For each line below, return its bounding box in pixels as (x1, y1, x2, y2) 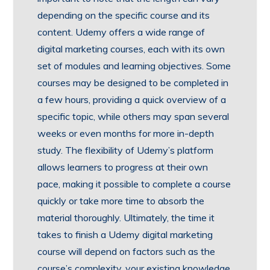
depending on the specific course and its (37, 8, 210, 21)
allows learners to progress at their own (37, 160, 209, 173)
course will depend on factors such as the (37, 245, 216, 257)
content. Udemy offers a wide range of (37, 25, 206, 38)
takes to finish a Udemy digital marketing (37, 228, 213, 240)
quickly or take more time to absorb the (37, 194, 205, 207)
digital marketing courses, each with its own (37, 42, 225, 55)
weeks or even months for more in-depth (37, 127, 215, 139)
